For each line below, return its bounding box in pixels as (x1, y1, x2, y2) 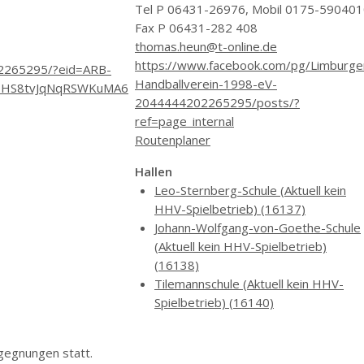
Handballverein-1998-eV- (135, 76, 277, 92)
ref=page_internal (135, 113, 234, 129)
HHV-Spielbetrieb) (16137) (154, 201, 305, 217)
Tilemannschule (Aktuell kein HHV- (154, 275, 344, 292)
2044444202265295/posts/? (135, 94, 300, 110)
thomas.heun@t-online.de (135, 38, 277, 54)
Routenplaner (135, 132, 210, 148)
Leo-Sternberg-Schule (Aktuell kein (154, 182, 346, 198)
